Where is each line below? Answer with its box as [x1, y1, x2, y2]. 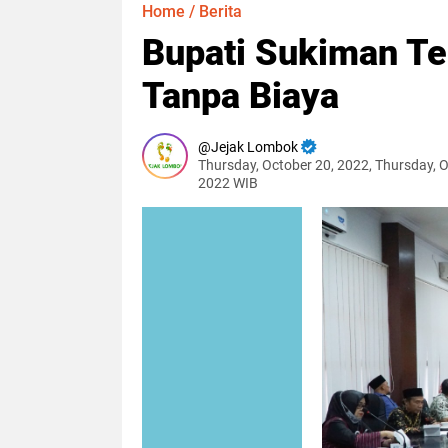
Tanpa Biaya [142, 75, 339, 117]
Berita [199, 2, 242, 21]
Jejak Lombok [211, 139, 298, 155]
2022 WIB [198, 175, 258, 191]
